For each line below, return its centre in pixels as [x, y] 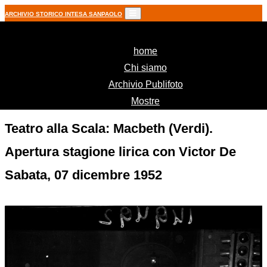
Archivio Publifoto [145, 84]
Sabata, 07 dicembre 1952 [83, 175]
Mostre [145, 101]
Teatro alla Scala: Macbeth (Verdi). [109, 128]
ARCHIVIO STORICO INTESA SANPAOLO [63, 14]
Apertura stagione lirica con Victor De [120, 152]
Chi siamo [145, 68]
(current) [174, 50]
